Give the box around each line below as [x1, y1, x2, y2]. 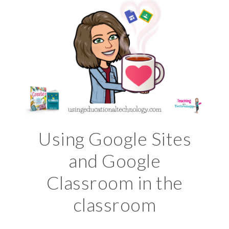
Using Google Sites [38, 127, 191, 150]
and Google [68, 149, 161, 172]
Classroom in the [46, 171, 183, 194]
